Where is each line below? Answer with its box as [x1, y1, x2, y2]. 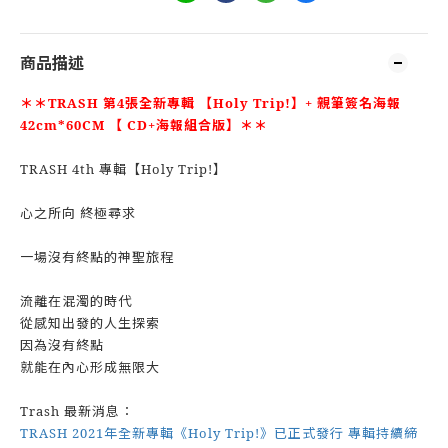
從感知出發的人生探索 [20, 314, 160, 332]
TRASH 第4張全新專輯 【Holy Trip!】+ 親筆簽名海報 [48, 94, 401, 112]
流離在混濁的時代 [20, 292, 132, 310]
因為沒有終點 [20, 336, 104, 354]
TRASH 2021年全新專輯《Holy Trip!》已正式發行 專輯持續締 [20, 424, 418, 442]
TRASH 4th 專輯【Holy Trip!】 [20, 160, 227, 178]
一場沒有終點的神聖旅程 [20, 248, 174, 266]
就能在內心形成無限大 [20, 358, 160, 376]
